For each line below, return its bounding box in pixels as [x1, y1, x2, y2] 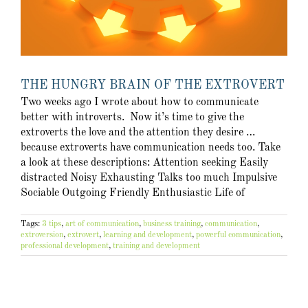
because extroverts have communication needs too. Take [21, 142, 280, 154]
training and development [113, 242, 200, 251]
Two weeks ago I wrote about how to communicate [21, 97, 258, 109]
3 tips [42, 220, 61, 229]
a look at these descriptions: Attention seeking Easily [21, 157, 268, 169]
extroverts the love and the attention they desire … [21, 127, 255, 139]
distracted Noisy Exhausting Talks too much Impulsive [21, 173, 277, 184]
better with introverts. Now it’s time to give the [21, 112, 244, 124]
